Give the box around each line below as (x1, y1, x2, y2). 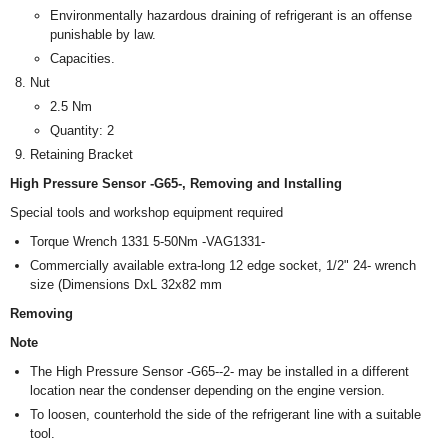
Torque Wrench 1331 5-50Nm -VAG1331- (30, 234, 265, 250)
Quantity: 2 (50, 123, 114, 139)
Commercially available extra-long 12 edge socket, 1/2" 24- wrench (30, 258, 416, 274)
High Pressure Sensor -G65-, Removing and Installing (10, 176, 342, 192)
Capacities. (50, 51, 115, 67)
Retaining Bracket (30, 147, 133, 163)
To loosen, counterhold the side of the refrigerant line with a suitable (30, 407, 421, 423)
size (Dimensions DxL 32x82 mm (30, 277, 222, 293)
